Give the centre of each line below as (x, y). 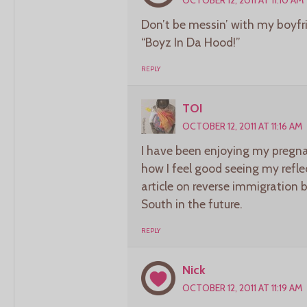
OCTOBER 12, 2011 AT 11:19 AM (242, 287)
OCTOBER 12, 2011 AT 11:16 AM (242, 126)
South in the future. (192, 204)
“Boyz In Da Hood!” (191, 42)
